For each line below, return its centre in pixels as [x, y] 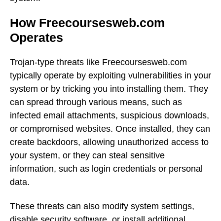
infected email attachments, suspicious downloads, [110, 115]
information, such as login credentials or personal [106, 168]
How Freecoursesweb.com [87, 23]
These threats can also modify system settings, [102, 206]
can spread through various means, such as [96, 102]
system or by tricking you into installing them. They [109, 89]
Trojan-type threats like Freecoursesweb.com [98, 62]
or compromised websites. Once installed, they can [110, 129]
